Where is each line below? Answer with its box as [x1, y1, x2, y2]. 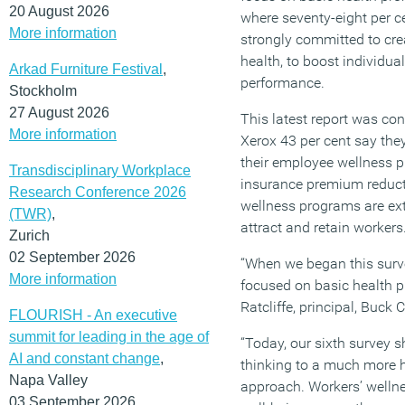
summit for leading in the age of [9, 328, 209, 344]
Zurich [9, 227, 50, 243]
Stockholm [9, 82, 77, 99]
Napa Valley [9, 372, 88, 388]
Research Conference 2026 [9, 184, 186, 200]
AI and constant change [9, 350, 160, 366]
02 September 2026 [9, 249, 136, 265]
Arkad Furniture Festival [9, 61, 163, 77]
